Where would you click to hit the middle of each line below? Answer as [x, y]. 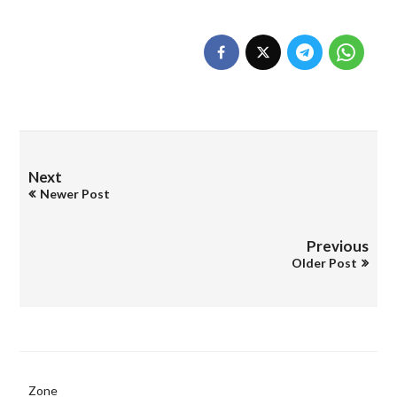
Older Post [324, 262]
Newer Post [75, 193]
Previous [337, 245]
